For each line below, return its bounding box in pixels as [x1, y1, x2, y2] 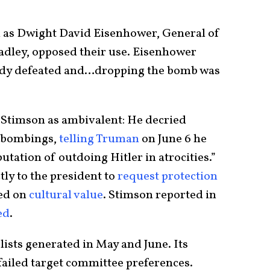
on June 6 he [139, 131, 207, 148]
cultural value [29, 187, 103, 204]
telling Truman [59, 131, 139, 148]
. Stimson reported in [103, 187, 216, 204]
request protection [118, 168, 218, 186]
